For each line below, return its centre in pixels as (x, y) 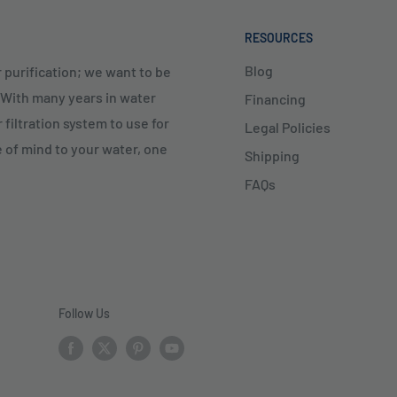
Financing (275, 99)
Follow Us (84, 314)
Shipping (272, 156)
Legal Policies (288, 128)
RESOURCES (279, 38)
